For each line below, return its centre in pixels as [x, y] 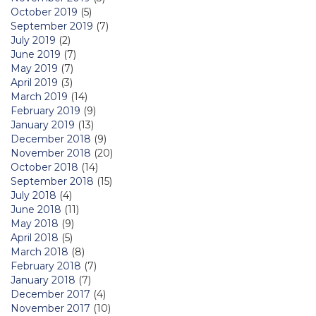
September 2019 [52, 26]
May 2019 [34, 69]
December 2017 [50, 294]
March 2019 [39, 97]
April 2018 [35, 238]
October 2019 [44, 12]
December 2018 [51, 139]
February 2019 [45, 111]
